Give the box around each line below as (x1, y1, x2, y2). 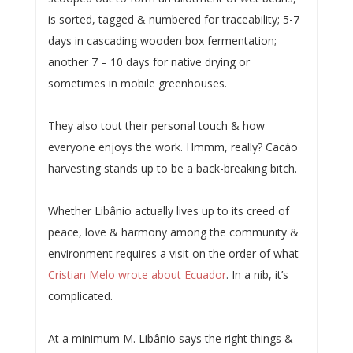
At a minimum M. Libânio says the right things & (47, 330, 293, 346)
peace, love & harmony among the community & (47, 224, 299, 240)
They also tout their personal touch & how (47, 117, 265, 133)
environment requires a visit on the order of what (47, 245, 299, 261)
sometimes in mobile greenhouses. (47, 75, 227, 91)
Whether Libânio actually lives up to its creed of (47, 203, 289, 218)
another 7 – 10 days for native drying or (47, 54, 250, 69)
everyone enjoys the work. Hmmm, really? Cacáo (47, 139, 298, 154)
